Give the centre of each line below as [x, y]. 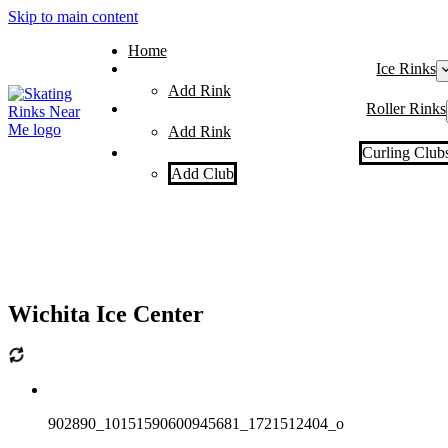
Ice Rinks [406, 68]
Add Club [202, 173]
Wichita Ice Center [106, 313]
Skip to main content [73, 16]
